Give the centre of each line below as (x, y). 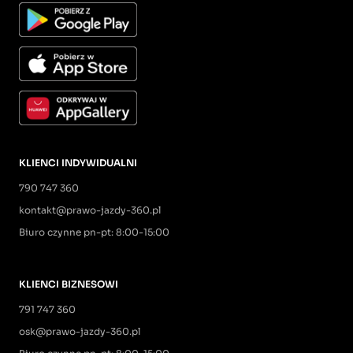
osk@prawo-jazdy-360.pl (80, 332)
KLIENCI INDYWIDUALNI (78, 163)
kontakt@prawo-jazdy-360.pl (90, 210)
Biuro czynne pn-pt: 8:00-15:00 (94, 232)
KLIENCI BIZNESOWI (69, 284)
